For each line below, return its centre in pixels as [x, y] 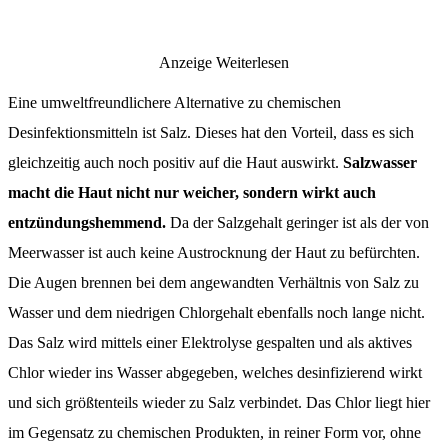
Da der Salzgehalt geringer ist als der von [297, 222]
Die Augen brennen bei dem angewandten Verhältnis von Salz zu [213, 282]
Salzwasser [380, 162]
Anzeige [185, 62]
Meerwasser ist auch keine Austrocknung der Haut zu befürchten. [214, 252]
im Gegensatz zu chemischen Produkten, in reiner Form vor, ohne [214, 432]
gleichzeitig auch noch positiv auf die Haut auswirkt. [175, 162]
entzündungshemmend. [87, 222]
